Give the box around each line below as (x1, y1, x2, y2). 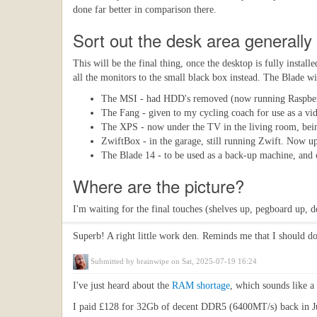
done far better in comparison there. (73, 4, 217, 15)
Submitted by (91, 257, 137, 265)
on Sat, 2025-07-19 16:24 (169, 257, 257, 265)
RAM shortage (172, 280, 230, 291)
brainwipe (137, 257, 169, 265)
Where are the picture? (73, 173, 244, 198)
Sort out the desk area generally (73, 28, 312, 52)
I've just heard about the (73, 280, 172, 291)
